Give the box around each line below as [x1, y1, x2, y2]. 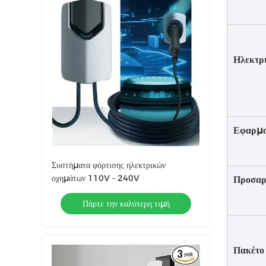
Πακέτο [233, 245, 264, 256]
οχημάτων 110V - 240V [52, 173, 140, 183]
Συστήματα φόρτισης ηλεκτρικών [52, 160, 166, 170]
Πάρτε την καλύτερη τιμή [82, 198, 170, 209]
